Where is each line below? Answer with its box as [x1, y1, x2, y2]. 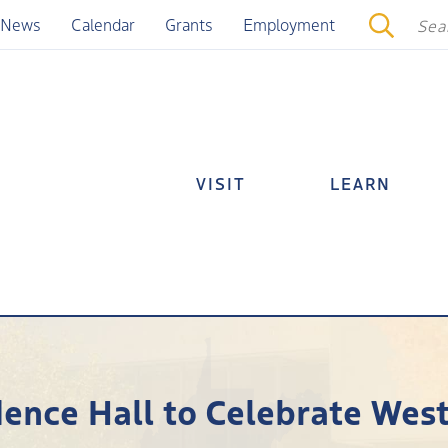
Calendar [70, 13, 135, 35]
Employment [242, 13, 335, 35]
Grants [164, 13, 213, 35]
